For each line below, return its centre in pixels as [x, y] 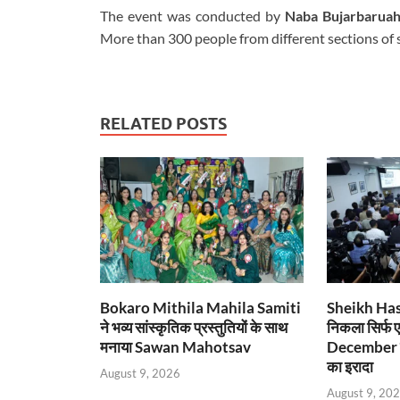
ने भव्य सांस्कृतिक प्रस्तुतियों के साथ [194, 328]
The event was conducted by [192, 16]
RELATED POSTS [163, 124]
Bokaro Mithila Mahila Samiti [200, 308]
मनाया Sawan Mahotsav [175, 347]
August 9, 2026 [140, 373]
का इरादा [350, 367]
